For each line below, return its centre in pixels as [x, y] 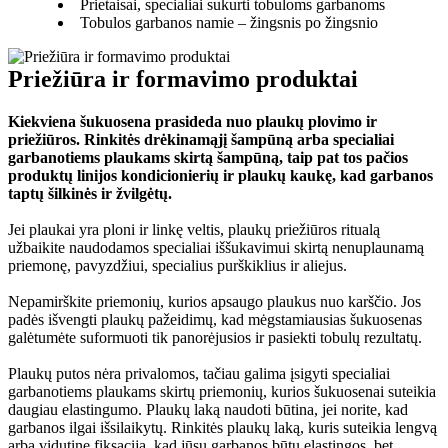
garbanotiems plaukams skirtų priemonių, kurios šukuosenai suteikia [222, 391]
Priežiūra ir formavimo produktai [183, 78]
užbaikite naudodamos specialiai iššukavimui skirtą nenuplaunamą [216, 247]
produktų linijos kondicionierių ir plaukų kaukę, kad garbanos [220, 175]
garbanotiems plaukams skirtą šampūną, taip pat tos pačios [208, 157]
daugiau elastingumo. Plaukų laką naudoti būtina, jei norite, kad [208, 409]
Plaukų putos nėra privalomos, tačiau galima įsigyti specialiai [199, 373]
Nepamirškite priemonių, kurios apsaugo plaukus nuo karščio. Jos [214, 301]
